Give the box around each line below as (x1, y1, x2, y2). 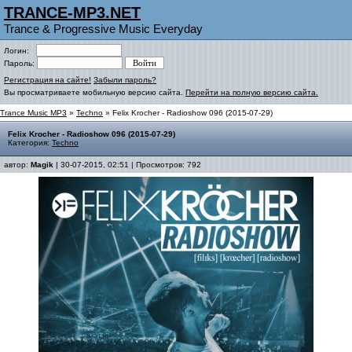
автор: (4, 160, 31, 169)
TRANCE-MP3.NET (4, 4, 141, 21)
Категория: (8, 138, 52, 147)
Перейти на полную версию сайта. (185, 88, 318, 97)
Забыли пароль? (93, 75, 156, 84)
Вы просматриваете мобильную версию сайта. (4, 88, 185, 97)
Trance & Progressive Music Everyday (4, 22, 203, 35)
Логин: (4, 46, 36, 55)
